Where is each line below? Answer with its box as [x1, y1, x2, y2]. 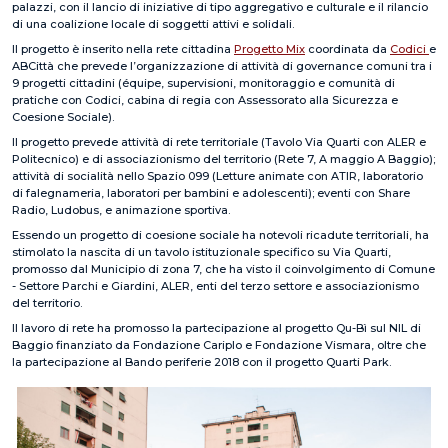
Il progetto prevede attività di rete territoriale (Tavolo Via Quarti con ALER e [12, 134, 426, 149]
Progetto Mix [234, 41, 305, 56]
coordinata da [305, 41, 390, 56]
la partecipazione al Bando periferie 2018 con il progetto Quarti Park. [12, 354, 391, 369]
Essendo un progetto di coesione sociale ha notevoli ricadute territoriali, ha [12, 227, 429, 242]
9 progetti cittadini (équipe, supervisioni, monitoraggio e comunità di [12, 75, 395, 90]
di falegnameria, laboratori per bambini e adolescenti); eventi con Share [12, 185, 410, 200]
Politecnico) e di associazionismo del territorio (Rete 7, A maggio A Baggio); [12, 151, 435, 166]
